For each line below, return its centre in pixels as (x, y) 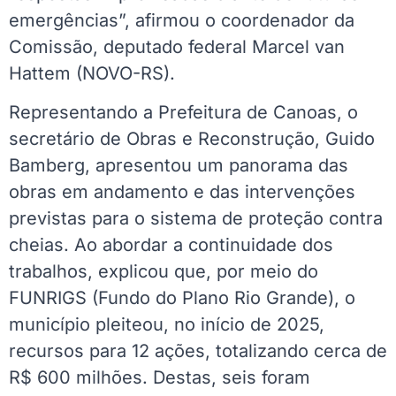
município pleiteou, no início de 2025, (167, 325)
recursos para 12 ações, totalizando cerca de (198, 351)
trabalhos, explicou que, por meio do (164, 272)
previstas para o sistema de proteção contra (196, 219)
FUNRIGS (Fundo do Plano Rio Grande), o (182, 298)
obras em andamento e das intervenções (182, 192)
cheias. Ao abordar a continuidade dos (171, 245)
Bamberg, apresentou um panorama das (179, 166)
